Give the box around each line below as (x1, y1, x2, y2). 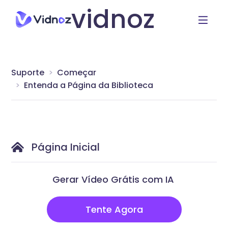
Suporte (11, 66, 45, 78)
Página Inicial (32, 139, 100, 154)
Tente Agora (85, 203, 143, 216)
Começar (57, 66, 97, 78)
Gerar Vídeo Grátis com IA (52, 173, 174, 186)
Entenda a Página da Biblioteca (24, 79, 154, 91)
